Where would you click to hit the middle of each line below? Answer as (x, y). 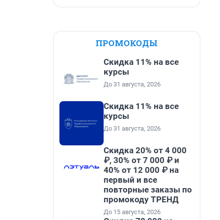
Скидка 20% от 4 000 (145, 150)
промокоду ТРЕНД (141, 199)
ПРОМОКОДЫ (127, 43)
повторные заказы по (148, 190)
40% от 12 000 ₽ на (141, 170)
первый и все (130, 180)
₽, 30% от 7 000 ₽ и (141, 160)
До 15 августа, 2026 (132, 212)
